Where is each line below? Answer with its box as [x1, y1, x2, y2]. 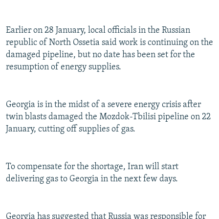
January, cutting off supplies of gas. [6, 125, 135, 134]
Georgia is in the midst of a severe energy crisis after [6, 100, 201, 110]
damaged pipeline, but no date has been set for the [6, 50, 195, 60]
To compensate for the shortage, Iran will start [6, 162, 178, 172]
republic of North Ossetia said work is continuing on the [6, 38, 213, 48]
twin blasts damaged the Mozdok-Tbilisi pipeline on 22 [6, 112, 211, 122]
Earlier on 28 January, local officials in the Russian [6, 26, 190, 36]
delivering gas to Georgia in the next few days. [6, 175, 178, 184]
